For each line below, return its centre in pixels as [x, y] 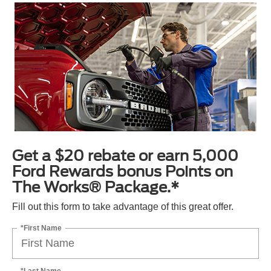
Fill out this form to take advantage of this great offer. [123, 206]
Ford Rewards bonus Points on [122, 171]
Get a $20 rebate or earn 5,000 [125, 155]
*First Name [41, 228]
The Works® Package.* [96, 187]
